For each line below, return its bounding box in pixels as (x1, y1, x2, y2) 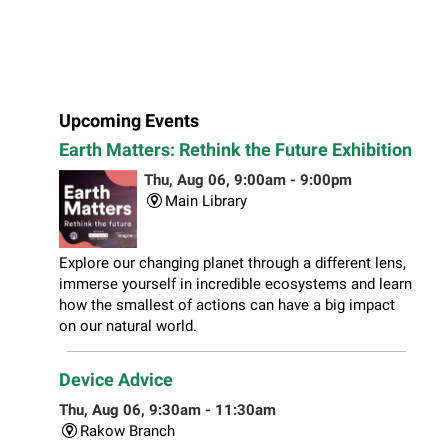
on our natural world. (59, 317, 197, 336)
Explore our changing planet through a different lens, (59, 254, 406, 273)
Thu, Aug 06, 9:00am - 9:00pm (143, 171, 352, 190)
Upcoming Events (59, 111, 199, 132)
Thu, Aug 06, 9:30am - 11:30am (59, 401, 276, 420)
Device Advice (59, 369, 173, 391)
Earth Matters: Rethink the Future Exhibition (59, 139, 412, 161)
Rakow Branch (80, 422, 175, 441)
